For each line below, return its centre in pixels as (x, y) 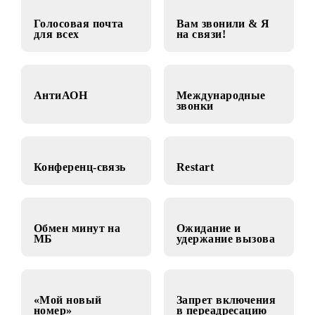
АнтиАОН (67, 141)
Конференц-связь (89, 221)
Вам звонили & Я (248, 61)
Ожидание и (232, 289)
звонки (217, 153)
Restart (217, 221)
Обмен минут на (86, 289)
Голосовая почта (88, 61)
